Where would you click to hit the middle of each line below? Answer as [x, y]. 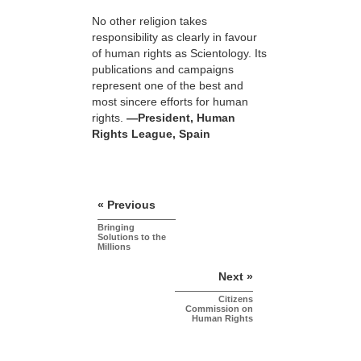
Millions [114, 246]
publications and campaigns [163, 69]
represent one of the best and [168, 85]
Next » [236, 276]
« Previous [127, 204]
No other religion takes [149, 21]
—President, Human [181, 117]
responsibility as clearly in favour [174, 37]
